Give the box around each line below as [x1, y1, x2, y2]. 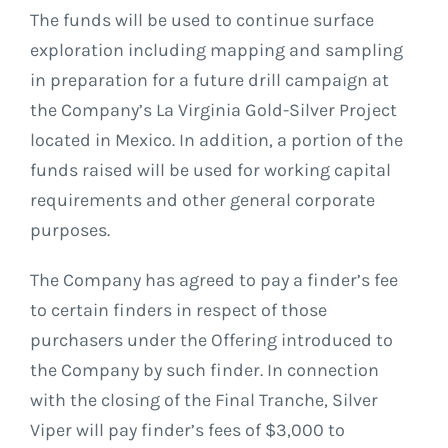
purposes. [29, 219, 110, 242]
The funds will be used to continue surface [29, 9, 374, 32]
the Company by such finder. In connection [29, 359, 379, 382]
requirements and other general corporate [29, 189, 375, 212]
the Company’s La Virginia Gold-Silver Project [29, 99, 397, 122]
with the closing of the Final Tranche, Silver [29, 389, 378, 412]
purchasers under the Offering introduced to [29, 329, 393, 352]
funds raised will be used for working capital [29, 159, 391, 182]
